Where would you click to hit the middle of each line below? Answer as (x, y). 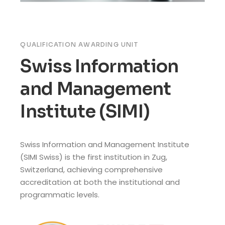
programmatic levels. (60, 194)
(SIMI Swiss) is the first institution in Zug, (94, 157)
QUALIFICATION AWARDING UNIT (79, 44)
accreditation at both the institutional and (100, 182)
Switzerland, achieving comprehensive (92, 169)
